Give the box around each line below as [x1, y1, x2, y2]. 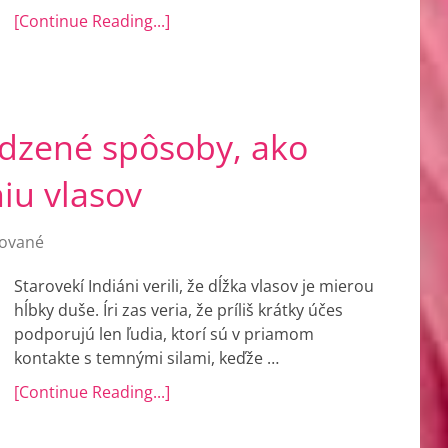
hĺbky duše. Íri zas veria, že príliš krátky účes [14, 299, 343, 321]
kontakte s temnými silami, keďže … [14, 347, 279, 369]
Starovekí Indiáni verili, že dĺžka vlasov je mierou [14, 275, 374, 297]
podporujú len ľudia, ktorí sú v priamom [14, 323, 314, 345]
